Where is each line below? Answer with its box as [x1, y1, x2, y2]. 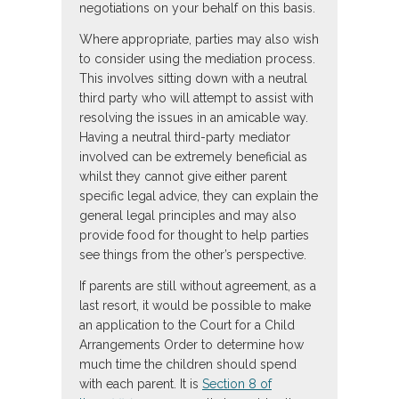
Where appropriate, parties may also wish [79, 32, 319, 47]
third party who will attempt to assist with [79, 91, 313, 106]
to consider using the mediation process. [79, 52, 315, 67]
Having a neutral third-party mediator [79, 130, 290, 145]
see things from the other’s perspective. [79, 248, 306, 263]
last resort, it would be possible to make [79, 298, 311, 313]
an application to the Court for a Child [79, 318, 295, 333]
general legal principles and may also [79, 208, 297, 224]
